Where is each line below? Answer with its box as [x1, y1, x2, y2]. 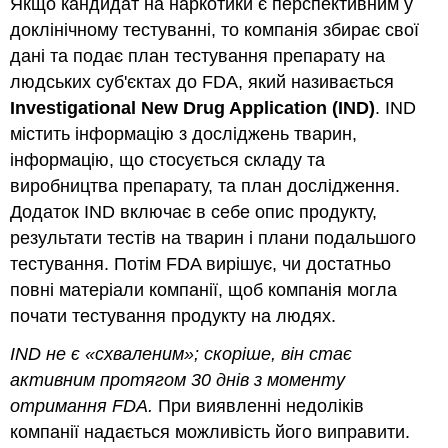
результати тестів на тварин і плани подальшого [10, 227, 417, 248]
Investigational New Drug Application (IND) [10, 97, 376, 118]
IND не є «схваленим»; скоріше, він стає [10, 344, 353, 365]
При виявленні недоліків [158, 396, 365, 417]
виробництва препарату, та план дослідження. [10, 175, 401, 196]
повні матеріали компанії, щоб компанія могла [10, 279, 398, 300]
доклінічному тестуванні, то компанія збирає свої [10, 19, 420, 40]
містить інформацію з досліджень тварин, [10, 123, 358, 144]
